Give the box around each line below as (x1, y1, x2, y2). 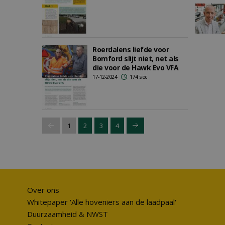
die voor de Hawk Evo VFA (92, 63, 178, 72)
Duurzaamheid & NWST (27, 209, 108, 219)
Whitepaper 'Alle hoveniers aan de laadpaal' (27, 197, 176, 207)
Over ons (27, 185, 59, 195)
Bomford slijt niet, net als (92, 54, 179, 63)
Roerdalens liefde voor (92, 45, 169, 54)
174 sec (130, 73, 148, 80)
